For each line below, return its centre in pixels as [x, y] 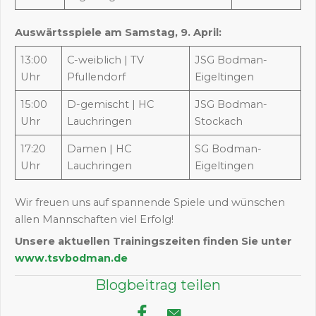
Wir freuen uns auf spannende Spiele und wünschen [150, 203]
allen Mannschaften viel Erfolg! [94, 220]
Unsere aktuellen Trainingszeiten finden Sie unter [153, 242]
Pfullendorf [97, 77]
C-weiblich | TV [106, 60]
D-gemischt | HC [111, 105]
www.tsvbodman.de [71, 259]
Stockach [219, 122]
